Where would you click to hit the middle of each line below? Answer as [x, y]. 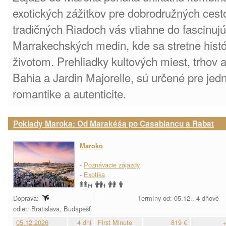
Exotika [94, 174]
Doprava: [27, 198]
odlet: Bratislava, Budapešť [53, 209]
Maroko [91, 146]
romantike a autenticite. [69, 93]
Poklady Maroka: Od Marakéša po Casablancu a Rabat [114, 124]
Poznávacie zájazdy [112, 165]
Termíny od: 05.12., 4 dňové [179, 198]
